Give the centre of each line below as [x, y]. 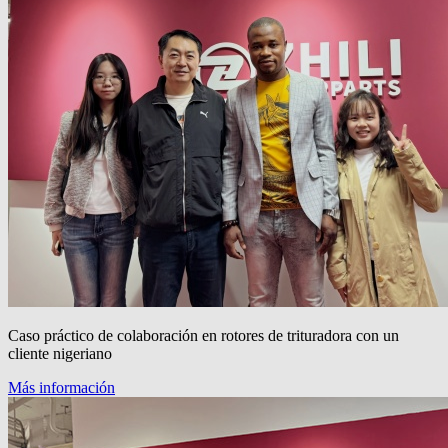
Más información [61, 387]
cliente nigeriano [60, 353]
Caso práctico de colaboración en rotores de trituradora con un [203, 335]
